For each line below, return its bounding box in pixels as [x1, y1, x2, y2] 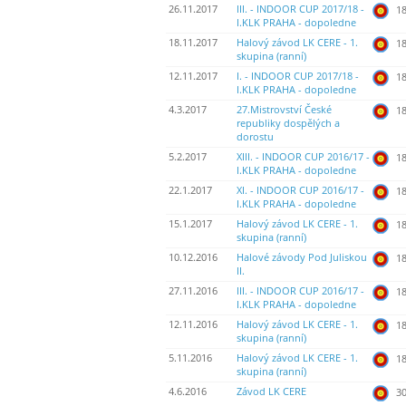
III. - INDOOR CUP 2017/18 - [237, 3, 364, 16]
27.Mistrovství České [237, 103, 332, 117]
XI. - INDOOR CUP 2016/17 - [237, 184, 364, 198]
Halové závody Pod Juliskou [237, 251, 367, 265]
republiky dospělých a [237, 117, 340, 130]
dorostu [237, 130, 274, 144]
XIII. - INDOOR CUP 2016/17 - [237, 150, 370, 164]
